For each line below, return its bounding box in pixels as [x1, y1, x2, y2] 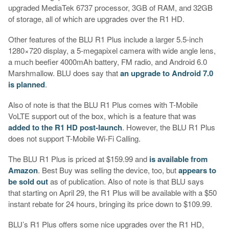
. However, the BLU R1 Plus [122, 122, 215, 133]
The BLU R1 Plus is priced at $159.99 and [8, 153, 149, 165]
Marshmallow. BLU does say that [8, 67, 120, 79]
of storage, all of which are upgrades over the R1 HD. [8, 13, 185, 25]
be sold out [8, 176, 48, 188]
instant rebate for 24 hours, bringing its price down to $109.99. [8, 198, 212, 210]
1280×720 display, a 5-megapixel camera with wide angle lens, [8, 45, 216, 56]
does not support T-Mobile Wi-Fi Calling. [8, 133, 141, 144]
